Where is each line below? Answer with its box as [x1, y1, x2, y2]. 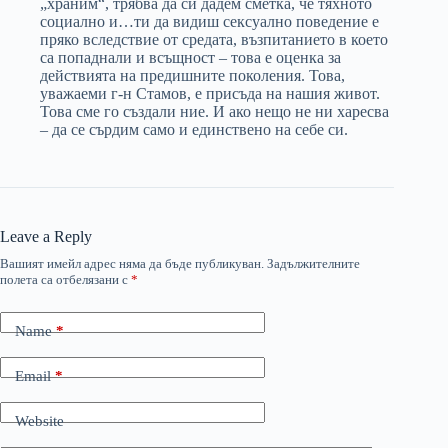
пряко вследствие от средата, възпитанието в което [40, 30, 388, 48]
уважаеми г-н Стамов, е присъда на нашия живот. [40, 84, 380, 102]
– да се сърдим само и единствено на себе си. [40, 120, 348, 138]
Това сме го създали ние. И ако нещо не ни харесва [40, 102, 389, 120]
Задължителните [267, 255, 360, 271]
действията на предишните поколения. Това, [40, 66, 345, 84]
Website [15, 413, 64, 430]
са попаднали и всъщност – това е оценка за [40, 48, 341, 66]
